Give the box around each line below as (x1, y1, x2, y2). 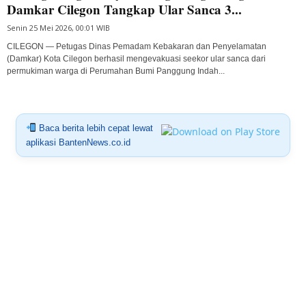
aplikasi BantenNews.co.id (25, 137, 130, 148)
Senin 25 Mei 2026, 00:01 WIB (7, 22, 110, 33)
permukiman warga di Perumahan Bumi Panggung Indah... (7, 66, 225, 76)
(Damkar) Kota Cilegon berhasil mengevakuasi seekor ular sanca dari (7, 53, 266, 64)
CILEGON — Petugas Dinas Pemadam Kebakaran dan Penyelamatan (7, 41, 266, 51)
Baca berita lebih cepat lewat (36, 122, 153, 133)
